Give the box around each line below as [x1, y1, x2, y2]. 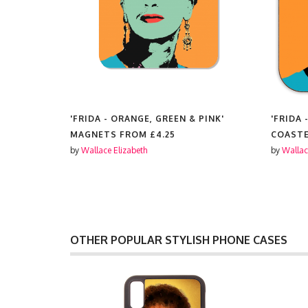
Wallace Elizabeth [81, 145, 147, 155]
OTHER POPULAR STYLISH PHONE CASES [70, 233, 287, 247]
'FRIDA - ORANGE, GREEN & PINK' [70, 113, 224, 124]
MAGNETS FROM [70, 129, 150, 140]
